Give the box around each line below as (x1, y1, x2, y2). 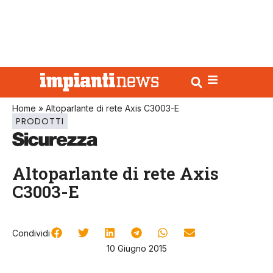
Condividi (12, 228, 50, 239)
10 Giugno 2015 (106, 243, 167, 253)
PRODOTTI (16, 115, 64, 127)
